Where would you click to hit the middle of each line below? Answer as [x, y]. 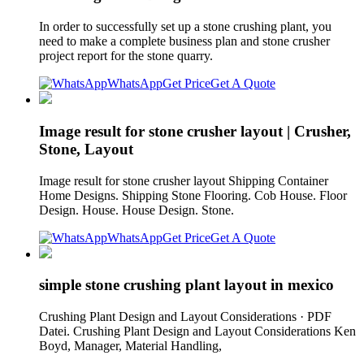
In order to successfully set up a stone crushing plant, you [185, 27]
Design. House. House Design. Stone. [136, 210]
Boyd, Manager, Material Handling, [132, 346]
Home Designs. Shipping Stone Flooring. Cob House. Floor [193, 195]
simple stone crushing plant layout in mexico [186, 285]
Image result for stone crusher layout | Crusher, [195, 131]
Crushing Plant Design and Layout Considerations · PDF [185, 316]
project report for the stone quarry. [126, 56]
